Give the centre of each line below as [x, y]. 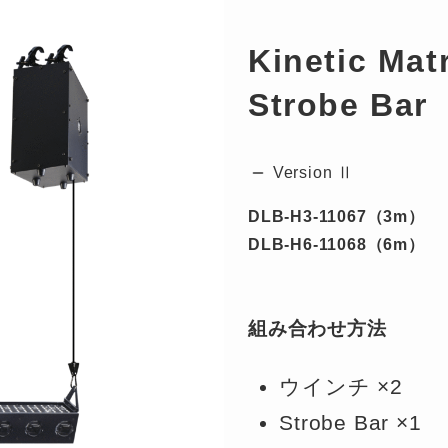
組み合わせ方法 [317, 329]
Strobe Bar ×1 [350, 423]
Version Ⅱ [311, 172]
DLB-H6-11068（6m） [336, 244]
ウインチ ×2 [341, 386]
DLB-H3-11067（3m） [336, 216]
